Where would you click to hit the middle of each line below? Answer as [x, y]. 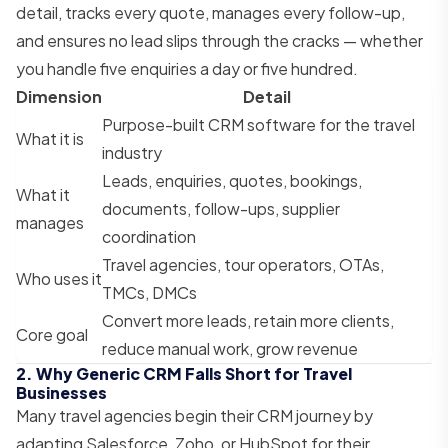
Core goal [52, 334]
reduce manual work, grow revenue [230, 348]
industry [132, 152]
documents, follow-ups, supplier [221, 208]
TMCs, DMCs [149, 292]
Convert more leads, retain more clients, [248, 320]
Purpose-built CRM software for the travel [258, 124]
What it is [50, 138]
